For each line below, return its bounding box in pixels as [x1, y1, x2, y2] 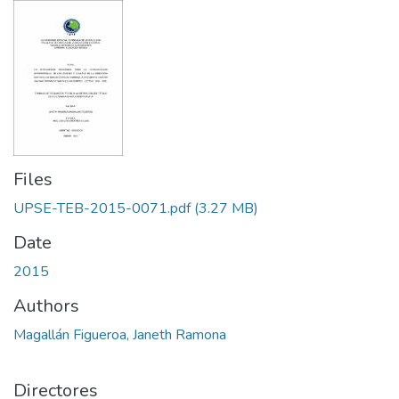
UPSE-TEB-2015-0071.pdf [13, 199, 191, 218]
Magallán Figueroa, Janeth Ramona [13, 325, 226, 345]
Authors [13, 294, 79, 318]
